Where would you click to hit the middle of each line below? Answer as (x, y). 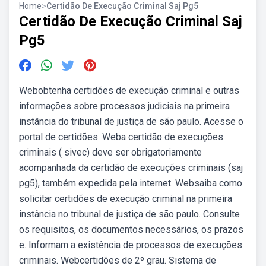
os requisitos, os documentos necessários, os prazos (131, 229)
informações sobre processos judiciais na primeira (124, 106)
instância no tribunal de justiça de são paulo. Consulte (129, 214)
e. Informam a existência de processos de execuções (131, 245)
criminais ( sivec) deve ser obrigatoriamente (110, 152)
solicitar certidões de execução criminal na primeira (126, 199)
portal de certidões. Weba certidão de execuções (121, 137)
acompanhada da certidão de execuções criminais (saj (131, 168)
